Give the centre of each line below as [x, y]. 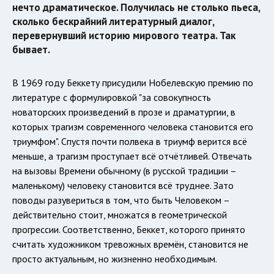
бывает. [31, 49]
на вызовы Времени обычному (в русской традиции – [124, 170]
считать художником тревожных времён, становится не [130, 244]
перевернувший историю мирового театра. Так [124, 35]
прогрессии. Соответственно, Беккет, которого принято [129, 229]
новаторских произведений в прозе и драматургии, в [124, 112]
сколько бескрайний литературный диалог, [113, 21]
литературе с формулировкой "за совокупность [112, 97]
